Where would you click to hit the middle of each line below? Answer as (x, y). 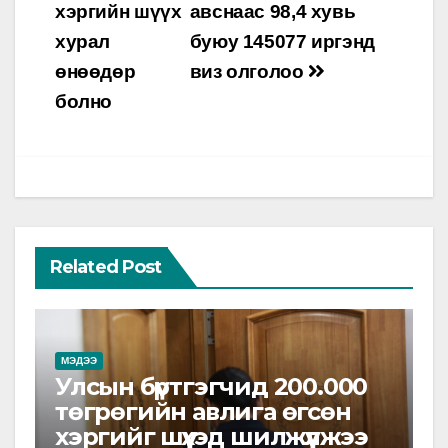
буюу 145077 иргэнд (282, 41)
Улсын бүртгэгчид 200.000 (211, 386)
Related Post (106, 266)
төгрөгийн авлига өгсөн (203, 411)
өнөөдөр (95, 71)
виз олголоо (249, 71)
